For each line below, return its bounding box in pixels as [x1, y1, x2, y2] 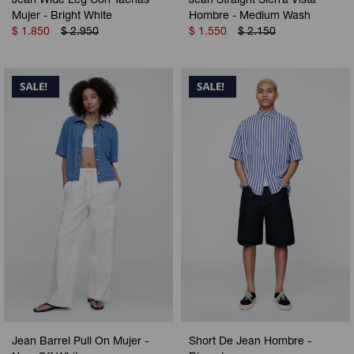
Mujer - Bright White [12, 10, 112, 22]
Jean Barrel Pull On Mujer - [12, 336, 149, 348]
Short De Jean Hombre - [189, 336, 311, 348]
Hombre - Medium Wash [189, 10, 311, 22]
